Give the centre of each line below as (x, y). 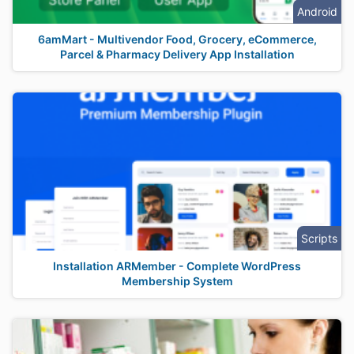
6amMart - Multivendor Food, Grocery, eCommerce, (177, 39)
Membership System (177, 281)
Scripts (319, 238)
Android (317, 11)
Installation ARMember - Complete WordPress (177, 266)
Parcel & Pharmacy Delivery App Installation (177, 54)
